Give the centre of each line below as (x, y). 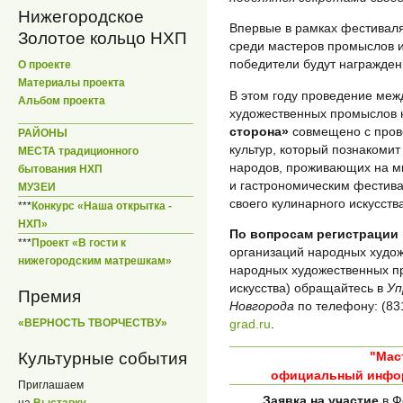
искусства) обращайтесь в (308, 288)
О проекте (45, 65)
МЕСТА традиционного (78, 151)
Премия (49, 296)
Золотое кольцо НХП (103, 39)
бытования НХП (60, 169)
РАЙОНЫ (43, 133)
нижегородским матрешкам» (95, 260)
